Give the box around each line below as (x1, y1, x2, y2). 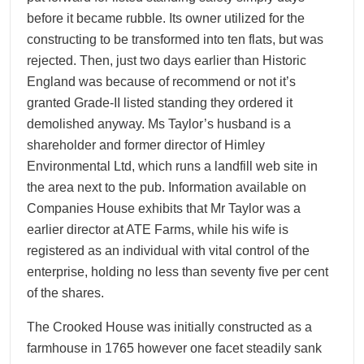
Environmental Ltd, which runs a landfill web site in (27, 159, 318, 173)
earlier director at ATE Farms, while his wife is (27, 223, 288, 236)
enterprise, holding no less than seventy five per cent (27, 265, 328, 279)
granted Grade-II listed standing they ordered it (27, 96, 292, 110)
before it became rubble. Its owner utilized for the (27, 11, 305, 25)
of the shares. (27, 286, 104, 300)
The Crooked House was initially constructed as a (27, 320, 312, 334)
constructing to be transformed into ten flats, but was (27, 32, 323, 46)
